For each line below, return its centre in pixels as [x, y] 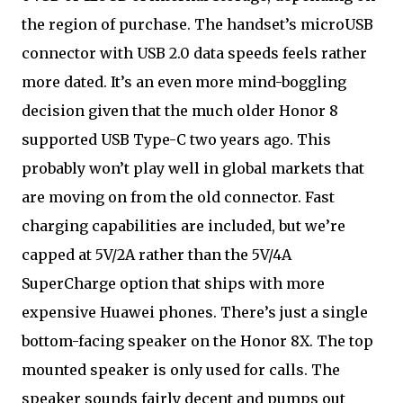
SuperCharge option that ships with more [173, 283]
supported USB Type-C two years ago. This [176, 139]
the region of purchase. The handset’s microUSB [197, 24]
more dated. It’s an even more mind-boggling [184, 82]
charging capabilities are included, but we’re [184, 226]
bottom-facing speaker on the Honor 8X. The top [197, 341]
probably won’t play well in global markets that [193, 168]
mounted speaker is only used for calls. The [181, 370]
